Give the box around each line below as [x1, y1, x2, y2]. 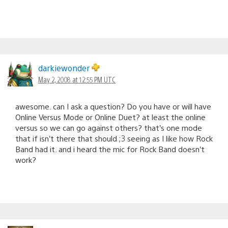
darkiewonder [38, 62, 92, 73]
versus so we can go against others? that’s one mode [15, 122, 202, 132]
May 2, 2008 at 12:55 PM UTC [38, 74, 116, 84]
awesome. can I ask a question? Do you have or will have [15, 101, 211, 111]
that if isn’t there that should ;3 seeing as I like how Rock [15, 133, 213, 143]
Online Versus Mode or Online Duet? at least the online [15, 111, 206, 122]
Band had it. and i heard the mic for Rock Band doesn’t [15, 144, 205, 154]
